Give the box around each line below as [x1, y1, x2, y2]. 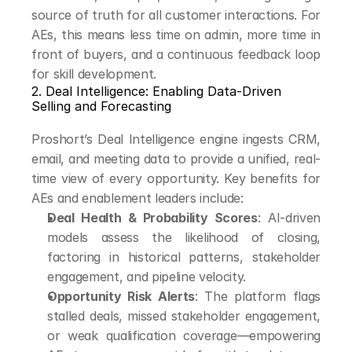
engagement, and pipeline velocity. [47, 269, 247, 284]
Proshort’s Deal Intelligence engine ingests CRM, [31, 131, 321, 147]
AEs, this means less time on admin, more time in [31, 27, 321, 42]
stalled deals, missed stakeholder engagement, [47, 308, 321, 324]
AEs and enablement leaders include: [31, 190, 244, 206]
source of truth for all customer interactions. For [31, 7, 321, 23]
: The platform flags [194, 288, 321, 304]
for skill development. [31, 66, 156, 82]
